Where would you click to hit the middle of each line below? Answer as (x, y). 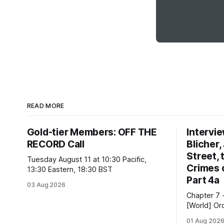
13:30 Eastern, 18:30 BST (69, 169)
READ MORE (45, 105)
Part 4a (203, 180)
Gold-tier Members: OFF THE (92, 132)
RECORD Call (55, 144)
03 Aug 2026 (46, 184)
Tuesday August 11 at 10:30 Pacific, (86, 159)
